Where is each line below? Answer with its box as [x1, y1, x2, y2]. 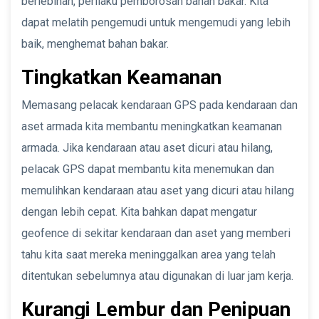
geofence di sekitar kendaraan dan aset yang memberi [21, 226, 291, 240]
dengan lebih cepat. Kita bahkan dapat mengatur [21, 204, 257, 219]
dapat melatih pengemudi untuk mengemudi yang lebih [21, 15, 291, 29]
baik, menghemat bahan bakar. [21, 36, 169, 51]
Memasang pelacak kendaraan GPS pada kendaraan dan [21, 98, 298, 112]
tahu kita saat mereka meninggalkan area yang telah [21, 247, 276, 261]
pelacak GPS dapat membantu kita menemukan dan [21, 162, 274, 176]
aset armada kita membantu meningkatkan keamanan [21, 119, 282, 133]
